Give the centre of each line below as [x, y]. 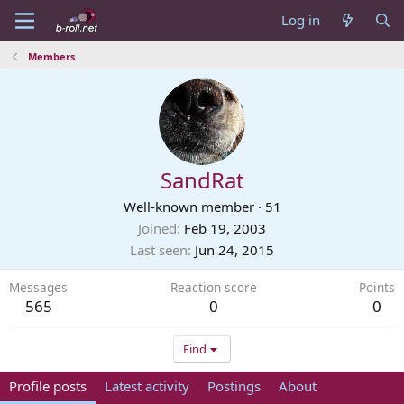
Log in [301, 20]
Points [377, 287]
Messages [38, 287]
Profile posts [48, 386]
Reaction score [213, 287]
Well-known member [188, 207]
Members [51, 56]
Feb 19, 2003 [225, 228]
